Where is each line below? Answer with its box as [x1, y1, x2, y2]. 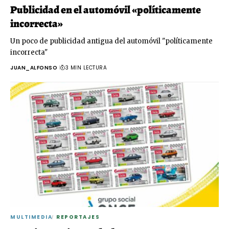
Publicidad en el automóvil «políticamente [10, 2, 201, 17]
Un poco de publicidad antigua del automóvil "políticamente [10, 36, 213, 45]
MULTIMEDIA [10, 213, 52, 221]
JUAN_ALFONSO [10, 63, 57, 72]
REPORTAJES [56, 213, 100, 221]
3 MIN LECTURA [65, 63, 107, 72]
